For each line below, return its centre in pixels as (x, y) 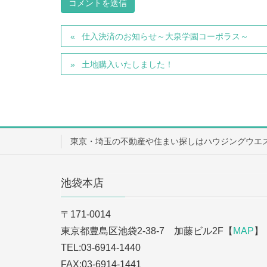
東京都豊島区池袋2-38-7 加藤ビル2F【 (147, 231)
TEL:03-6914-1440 (101, 247)
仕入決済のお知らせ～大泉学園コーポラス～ (165, 36)
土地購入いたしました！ (128, 64)
